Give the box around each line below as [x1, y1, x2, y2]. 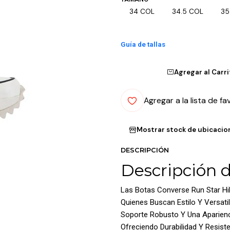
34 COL [129, 7, 155, 16]
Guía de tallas [121, 40, 166, 49]
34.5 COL [171, 7, 203, 16]
